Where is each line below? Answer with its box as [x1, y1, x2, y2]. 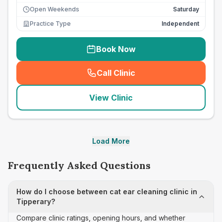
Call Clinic [97, 68, 135, 78]
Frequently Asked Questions [8, 159, 151, 171]
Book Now [96, 44, 136, 54]
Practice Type [30, 20, 71, 27]
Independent [162, 20, 199, 27]
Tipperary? [16, 197, 55, 206]
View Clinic [89, 93, 133, 103]
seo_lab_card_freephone [113, 73, 212, 83]
